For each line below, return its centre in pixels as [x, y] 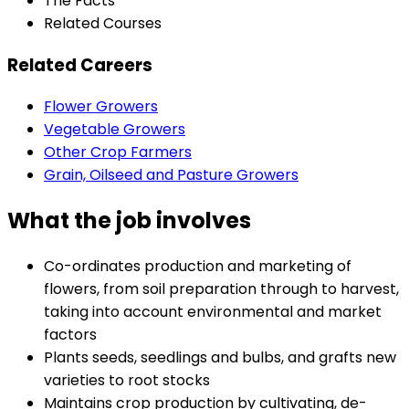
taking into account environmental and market [213, 312]
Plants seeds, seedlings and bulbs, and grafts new [220, 358]
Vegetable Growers [115, 130]
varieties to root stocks [127, 381]
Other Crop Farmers [118, 152]
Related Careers [80, 65]
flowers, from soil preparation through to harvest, [221, 289]
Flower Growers [101, 107]
